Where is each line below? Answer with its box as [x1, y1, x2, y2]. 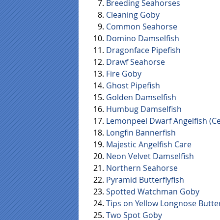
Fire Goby [106, 68, 141, 80]
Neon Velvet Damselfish [106, 151, 194, 162]
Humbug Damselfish [106, 104, 182, 115]
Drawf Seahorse [106, 56, 165, 68]
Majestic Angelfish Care [106, 139, 192, 150]
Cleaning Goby [106, 9, 160, 21]
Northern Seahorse [106, 163, 178, 174]
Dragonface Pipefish [106, 45, 181, 56]
